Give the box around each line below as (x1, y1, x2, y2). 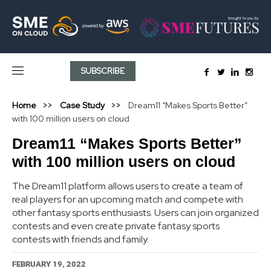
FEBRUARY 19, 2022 (12, 259, 86, 269)
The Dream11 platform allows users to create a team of (12, 179, 243, 192)
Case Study (60, 99, 105, 111)
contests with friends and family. (12, 232, 149, 246)
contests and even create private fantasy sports (12, 219, 220, 232)
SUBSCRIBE (81, 65, 125, 76)
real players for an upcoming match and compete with (12, 192, 243, 206)
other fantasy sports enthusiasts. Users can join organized (12, 206, 259, 219)
